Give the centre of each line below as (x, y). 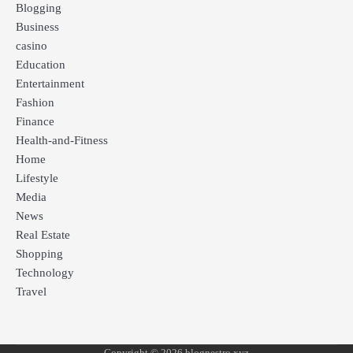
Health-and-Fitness (62, 141)
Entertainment (50, 84)
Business (37, 27)
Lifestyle (37, 178)
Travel (31, 292)
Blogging (39, 8)
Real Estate (43, 235)
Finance (35, 122)
